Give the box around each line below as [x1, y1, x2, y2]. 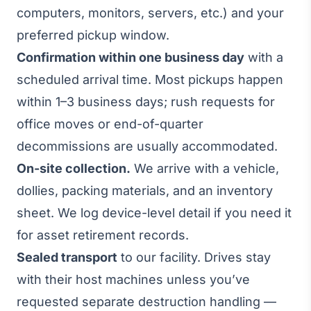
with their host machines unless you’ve [17, 272, 250, 287]
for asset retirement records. [17, 228, 189, 242]
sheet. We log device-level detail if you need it [17, 205, 292, 220]
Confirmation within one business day [17, 50, 244, 65]
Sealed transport [17, 250, 117, 264]
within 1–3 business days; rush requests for [17, 94, 275, 109]
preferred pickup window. [17, 28, 169, 42]
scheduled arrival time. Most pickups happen [17, 72, 283, 87]
